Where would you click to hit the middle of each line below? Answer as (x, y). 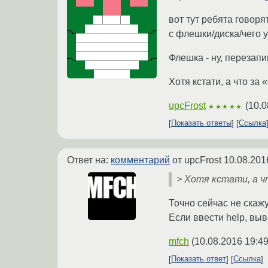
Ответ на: (89, 160)
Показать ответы (201, 123)
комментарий (140, 160)
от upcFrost (197, 160)
